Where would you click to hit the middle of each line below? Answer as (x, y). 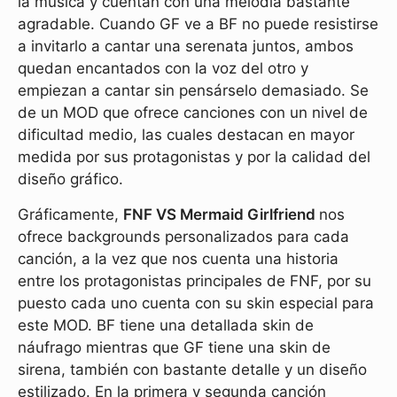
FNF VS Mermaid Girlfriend (221, 214)
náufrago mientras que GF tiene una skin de (174, 347)
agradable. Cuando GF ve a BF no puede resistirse (198, 23)
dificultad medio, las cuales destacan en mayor (186, 134)
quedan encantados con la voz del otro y (163, 68)
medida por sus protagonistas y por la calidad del (194, 156)
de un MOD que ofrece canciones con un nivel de (193, 112)
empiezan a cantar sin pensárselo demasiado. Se (193, 90)
